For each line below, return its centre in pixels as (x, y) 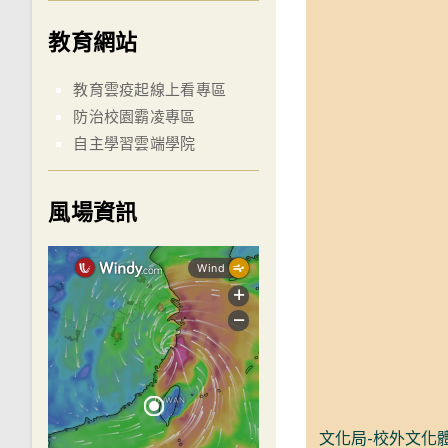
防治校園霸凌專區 (134, 116)
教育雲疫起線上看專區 (150, 89)
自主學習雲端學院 (134, 143)
